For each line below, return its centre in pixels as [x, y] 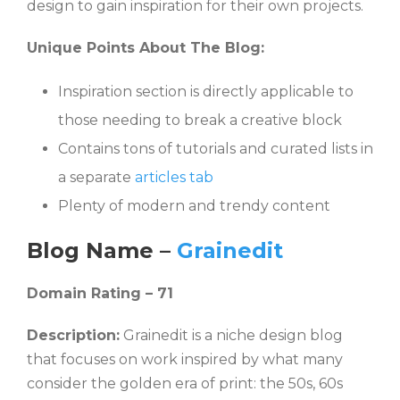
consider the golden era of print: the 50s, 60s [185, 383]
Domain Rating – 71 [100, 293]
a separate [96, 177]
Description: [73, 335]
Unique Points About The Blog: [146, 47]
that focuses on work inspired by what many [185, 359]
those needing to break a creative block [200, 120]
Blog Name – [102, 250]
